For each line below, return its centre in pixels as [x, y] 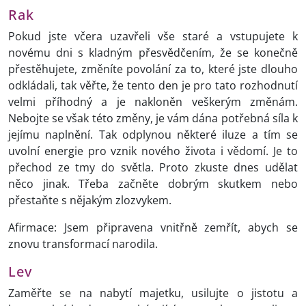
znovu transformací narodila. [83, 244]
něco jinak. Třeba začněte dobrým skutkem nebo [153, 184]
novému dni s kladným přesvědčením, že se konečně [153, 53]
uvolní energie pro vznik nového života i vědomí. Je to [153, 151]
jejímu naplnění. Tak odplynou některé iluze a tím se [153, 135]
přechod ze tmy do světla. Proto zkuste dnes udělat [153, 168]
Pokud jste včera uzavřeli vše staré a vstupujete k [153, 37]
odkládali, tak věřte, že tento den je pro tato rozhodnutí [153, 86]
